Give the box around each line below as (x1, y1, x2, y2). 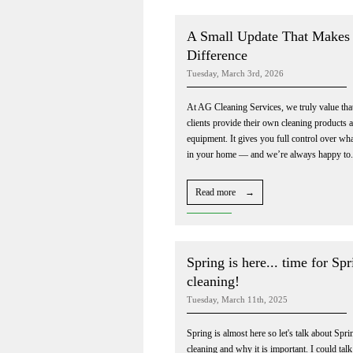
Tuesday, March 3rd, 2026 (187, 68, 284, 78)
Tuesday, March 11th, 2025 (187, 294, 288, 304)
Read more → (195, 186, 255, 198)
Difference (187, 46, 247, 63)
